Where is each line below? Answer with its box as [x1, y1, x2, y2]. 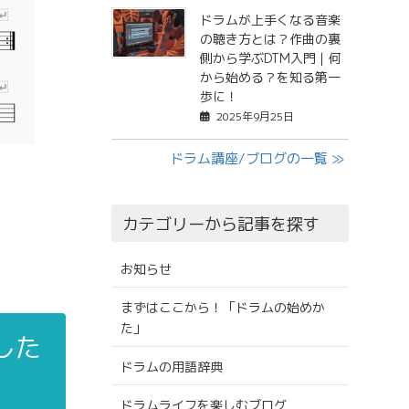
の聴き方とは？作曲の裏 [199, 30, 341, 48]
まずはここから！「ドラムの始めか [120, 299, 325, 317]
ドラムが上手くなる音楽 [199, 11, 341, 29]
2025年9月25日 [215, 109, 294, 125]
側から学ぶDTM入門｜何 [199, 49, 341, 68]
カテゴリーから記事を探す [122, 213, 320, 236]
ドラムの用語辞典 [120, 358, 223, 376]
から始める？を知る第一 [199, 68, 341, 87]
